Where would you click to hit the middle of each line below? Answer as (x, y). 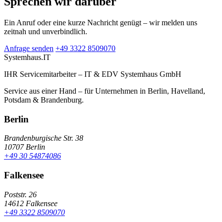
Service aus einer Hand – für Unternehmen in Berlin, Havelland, (105, 91)
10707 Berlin (25, 147)
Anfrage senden (29, 48)
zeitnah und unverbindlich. (46, 31)
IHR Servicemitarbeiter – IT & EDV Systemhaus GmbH (93, 74)
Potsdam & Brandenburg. (44, 100)
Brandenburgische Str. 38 (44, 138)
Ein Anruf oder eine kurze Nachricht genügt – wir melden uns (101, 22)
